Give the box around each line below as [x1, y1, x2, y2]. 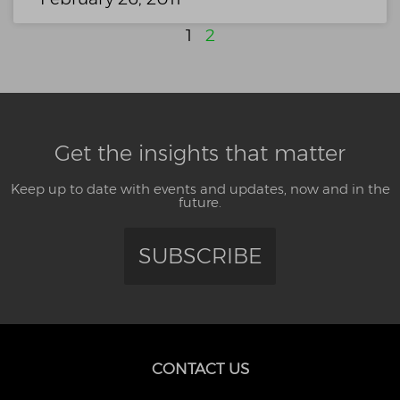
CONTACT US [151, 360, 249, 379]
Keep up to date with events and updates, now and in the [10, 180, 390, 198]
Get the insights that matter [54, 140, 346, 167]
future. [179, 194, 221, 212]
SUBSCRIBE [137, 243, 262, 270]
